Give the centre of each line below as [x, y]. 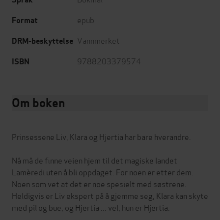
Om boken [38, 103]
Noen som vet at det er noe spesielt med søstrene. [99, 184]
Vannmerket [98, 40]
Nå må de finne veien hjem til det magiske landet [95, 160]
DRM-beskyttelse [42, 41]
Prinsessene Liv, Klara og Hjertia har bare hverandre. [101, 137]
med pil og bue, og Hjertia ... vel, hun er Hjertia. [91, 207]
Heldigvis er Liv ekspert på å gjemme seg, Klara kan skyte [110, 195]
